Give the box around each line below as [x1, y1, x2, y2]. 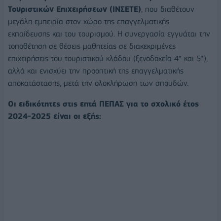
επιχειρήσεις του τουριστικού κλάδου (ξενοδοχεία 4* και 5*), [8, 54, 208, 64]
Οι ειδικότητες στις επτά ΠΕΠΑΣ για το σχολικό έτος [8, 99, 199, 109]
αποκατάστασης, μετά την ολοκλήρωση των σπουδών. [8, 78, 188, 88]
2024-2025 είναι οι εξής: [8, 111, 101, 121]
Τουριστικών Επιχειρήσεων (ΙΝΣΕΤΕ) [8, 4, 141, 14]
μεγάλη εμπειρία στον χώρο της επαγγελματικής [8, 17, 169, 27]
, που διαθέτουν [141, 4, 194, 14]
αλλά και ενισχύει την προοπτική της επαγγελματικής [8, 66, 184, 76]
